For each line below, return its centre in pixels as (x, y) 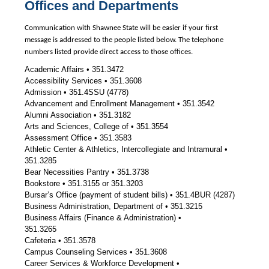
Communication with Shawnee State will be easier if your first (121, 28)
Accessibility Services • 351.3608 (83, 81)
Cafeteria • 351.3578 (60, 241)
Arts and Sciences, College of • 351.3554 (96, 127)
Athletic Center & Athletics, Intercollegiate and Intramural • (126, 150)
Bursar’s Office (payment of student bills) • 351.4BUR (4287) (129, 195)
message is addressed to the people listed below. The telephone (124, 40)
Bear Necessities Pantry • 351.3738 (86, 172)
